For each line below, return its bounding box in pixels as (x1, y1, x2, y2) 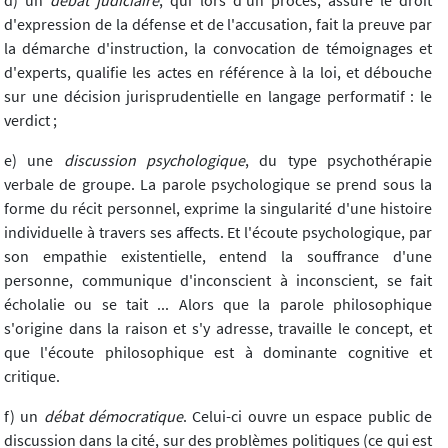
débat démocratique (43, 406, 184, 427)
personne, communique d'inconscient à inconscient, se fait (4, 270, 432, 291)
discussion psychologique (63, 150, 246, 171)
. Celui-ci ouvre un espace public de (183, 406, 433, 427)
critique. (4, 366, 60, 387)
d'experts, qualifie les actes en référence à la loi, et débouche (4, 62, 432, 83)
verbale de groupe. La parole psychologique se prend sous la (4, 174, 432, 195)
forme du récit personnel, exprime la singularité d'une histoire (4, 198, 432, 219)
